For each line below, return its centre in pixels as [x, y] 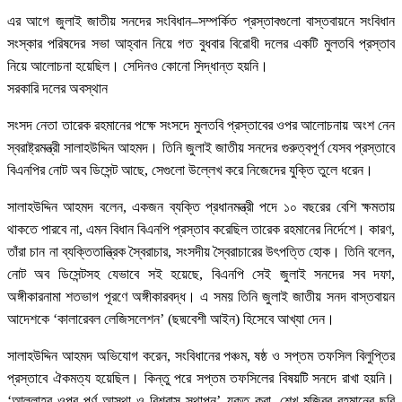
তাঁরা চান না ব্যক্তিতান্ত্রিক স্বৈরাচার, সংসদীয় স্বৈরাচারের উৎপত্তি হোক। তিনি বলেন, [201, 251]
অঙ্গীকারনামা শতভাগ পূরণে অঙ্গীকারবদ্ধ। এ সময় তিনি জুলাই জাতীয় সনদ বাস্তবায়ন [201, 296]
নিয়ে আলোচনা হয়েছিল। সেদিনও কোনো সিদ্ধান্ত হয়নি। [138, 66]
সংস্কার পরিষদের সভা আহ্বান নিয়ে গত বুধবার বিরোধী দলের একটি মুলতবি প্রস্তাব [201, 43]
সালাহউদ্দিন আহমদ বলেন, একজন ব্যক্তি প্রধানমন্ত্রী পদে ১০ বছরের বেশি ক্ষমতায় [201, 206]
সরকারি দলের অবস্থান [57, 88]
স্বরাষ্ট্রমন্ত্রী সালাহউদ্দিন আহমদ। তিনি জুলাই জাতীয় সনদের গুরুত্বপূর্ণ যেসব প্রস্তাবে [201, 147]
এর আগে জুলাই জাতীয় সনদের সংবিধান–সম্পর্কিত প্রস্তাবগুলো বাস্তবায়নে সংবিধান [201, 21]
